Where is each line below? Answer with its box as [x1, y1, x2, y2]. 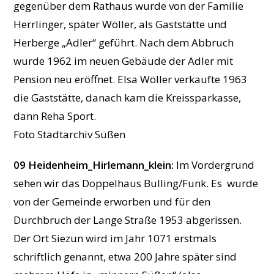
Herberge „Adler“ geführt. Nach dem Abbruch [13, 35, 234, 50]
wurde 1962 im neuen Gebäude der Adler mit [13, 54, 234, 68]
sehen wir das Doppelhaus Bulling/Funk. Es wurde [13, 176, 259, 191]
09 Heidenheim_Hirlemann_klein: [13, 158, 174, 172]
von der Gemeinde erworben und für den [13, 194, 211, 209]
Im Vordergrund [174, 158, 255, 172]
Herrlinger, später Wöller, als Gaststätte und [13, 17, 228, 32]
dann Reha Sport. [13, 109, 97, 124]
